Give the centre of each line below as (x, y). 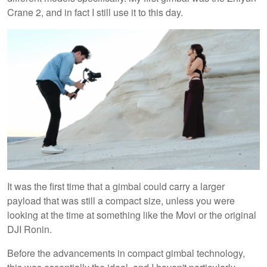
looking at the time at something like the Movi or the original (132, 215)
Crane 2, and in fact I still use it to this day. (95, 12)
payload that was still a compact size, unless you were (121, 201)
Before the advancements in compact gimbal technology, (126, 253)
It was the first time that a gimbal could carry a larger (116, 187)
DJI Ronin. (30, 229)
